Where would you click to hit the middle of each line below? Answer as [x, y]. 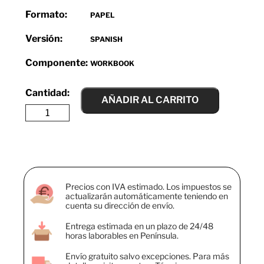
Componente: [57, 62]
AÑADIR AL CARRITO [150, 100]
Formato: [46, 14]
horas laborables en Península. [122, 235]
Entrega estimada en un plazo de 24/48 [139, 226]
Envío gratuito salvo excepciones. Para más [147, 256]
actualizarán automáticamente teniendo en [147, 196]
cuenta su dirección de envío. [120, 205]
